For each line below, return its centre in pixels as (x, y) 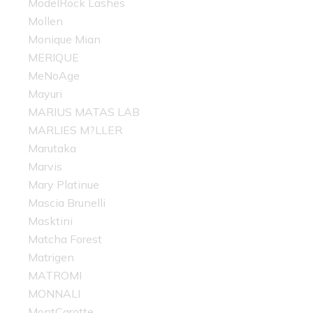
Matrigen (51, 257)
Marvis (45, 167)
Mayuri (45, 94)
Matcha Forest (65, 239)
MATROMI (55, 276)
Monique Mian (64, 39)
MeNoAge (54, 76)
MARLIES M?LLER (75, 130)
